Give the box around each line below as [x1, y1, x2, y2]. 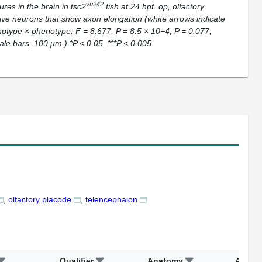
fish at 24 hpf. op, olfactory [104, 2, 204, 11]
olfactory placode [8, 195, 71, 204]
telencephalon [85, 195, 137, 204]
